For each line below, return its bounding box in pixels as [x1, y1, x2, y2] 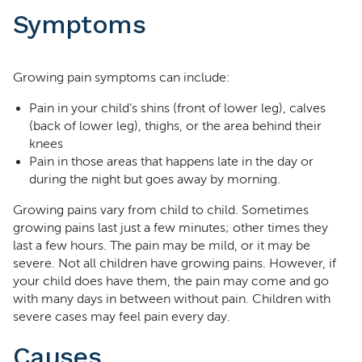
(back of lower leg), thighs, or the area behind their [29, 119, 322, 133]
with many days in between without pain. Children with [13, 292, 330, 306]
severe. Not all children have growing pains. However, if [13, 256, 336, 271]
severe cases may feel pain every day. [13, 309, 230, 324]
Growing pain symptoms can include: [13, 70, 230, 85]
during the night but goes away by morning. [29, 172, 280, 187]
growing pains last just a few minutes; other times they [13, 221, 328, 235]
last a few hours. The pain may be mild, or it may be [13, 238, 310, 253]
